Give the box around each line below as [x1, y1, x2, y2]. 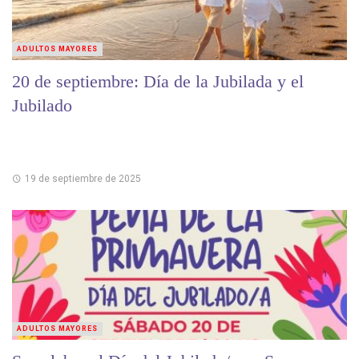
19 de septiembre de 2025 [24, 172, 141, 184]
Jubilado [12, 95, 72, 116]
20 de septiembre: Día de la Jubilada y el [12, 71, 304, 92]
